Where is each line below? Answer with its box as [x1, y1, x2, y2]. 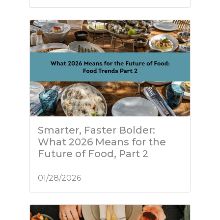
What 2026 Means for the [38, 136, 166, 148]
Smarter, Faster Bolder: [38, 124, 155, 136]
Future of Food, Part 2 [38, 147, 148, 160]
